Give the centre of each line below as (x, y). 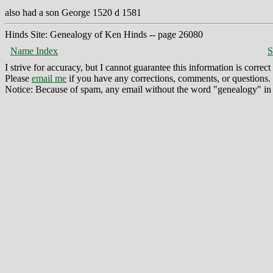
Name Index (34, 51)
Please (18, 78)
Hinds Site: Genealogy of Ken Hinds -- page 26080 (104, 34)
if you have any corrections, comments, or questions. (168, 78)
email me (49, 78)
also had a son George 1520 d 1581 (73, 12)
